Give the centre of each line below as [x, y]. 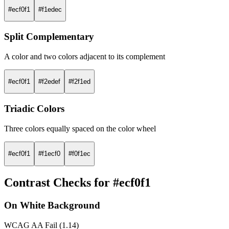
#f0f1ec [79, 154]
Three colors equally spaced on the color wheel [80, 128]
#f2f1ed [79, 82]
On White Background [52, 205]
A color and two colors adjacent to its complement [85, 56]
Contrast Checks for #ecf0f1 [77, 183]
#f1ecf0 [49, 154]
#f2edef [49, 82]
